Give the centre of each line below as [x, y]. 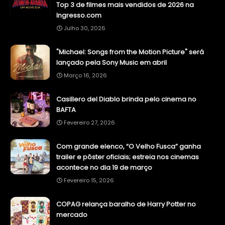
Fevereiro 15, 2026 [89, 181]
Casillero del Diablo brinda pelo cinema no [126, 99]
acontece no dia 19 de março [104, 168]
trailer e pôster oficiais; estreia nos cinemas [128, 157]
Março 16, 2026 [85, 76]
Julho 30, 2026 [85, 28]
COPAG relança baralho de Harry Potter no [126, 204]
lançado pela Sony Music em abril [111, 63]
